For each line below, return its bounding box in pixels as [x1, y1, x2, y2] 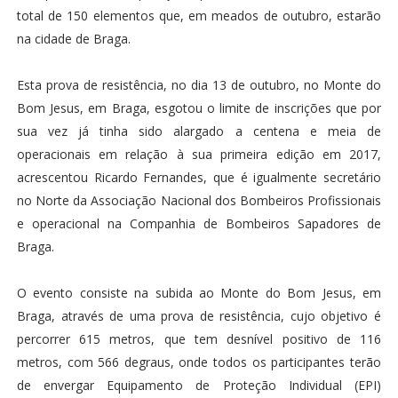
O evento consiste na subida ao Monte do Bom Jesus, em [16, 284, 382, 301]
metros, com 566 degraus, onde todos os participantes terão [16, 354, 382, 370]
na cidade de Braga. [16, 30, 131, 47]
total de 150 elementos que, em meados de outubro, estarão [16, 7, 382, 24]
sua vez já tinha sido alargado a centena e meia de [16, 123, 382, 139]
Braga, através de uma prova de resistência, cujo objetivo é [16, 307, 382, 324]
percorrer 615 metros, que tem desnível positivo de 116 [16, 330, 382, 347]
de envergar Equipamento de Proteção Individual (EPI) [16, 377, 382, 394]
